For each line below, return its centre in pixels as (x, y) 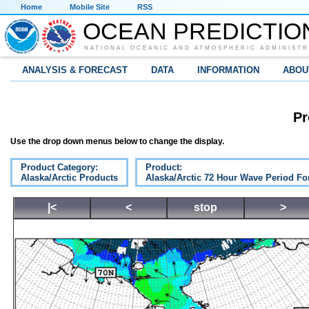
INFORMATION (228, 70)
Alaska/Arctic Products (69, 178)
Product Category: (59, 168)
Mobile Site (90, 7)
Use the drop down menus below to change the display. (117, 142)
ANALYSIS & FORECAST (75, 70)
